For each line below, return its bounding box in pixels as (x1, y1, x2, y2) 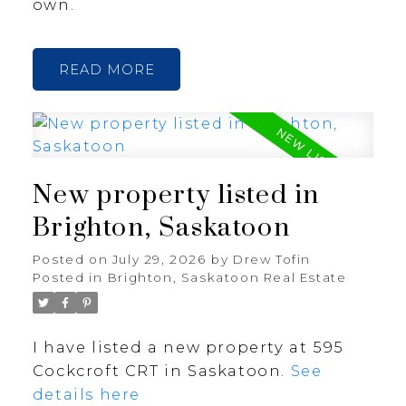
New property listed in (32, 179, 321, 213)
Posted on (32, 252, 112, 267)
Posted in (32, 270, 103, 285)
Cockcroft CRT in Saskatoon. (32, 362, 291, 381)
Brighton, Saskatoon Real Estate (107, 270, 347, 285)
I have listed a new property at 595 (32, 338, 344, 357)
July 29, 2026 (111, 252, 207, 267)
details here (32, 385, 141, 404)
